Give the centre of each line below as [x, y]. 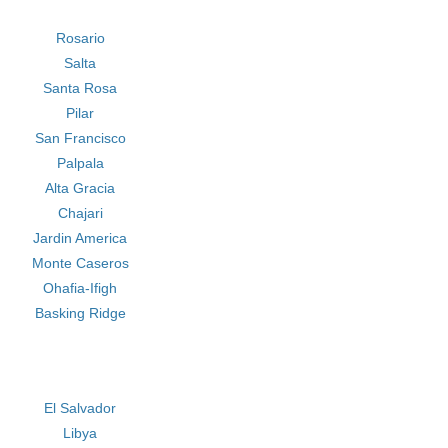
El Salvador [80, 408]
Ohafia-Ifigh [80, 288]
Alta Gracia [80, 188]
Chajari [80, 213]
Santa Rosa [80, 88]
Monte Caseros [80, 263]
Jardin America [80, 238]
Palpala [80, 163]
